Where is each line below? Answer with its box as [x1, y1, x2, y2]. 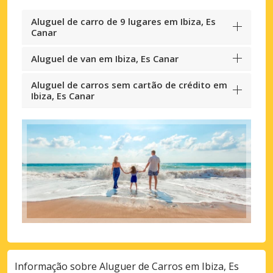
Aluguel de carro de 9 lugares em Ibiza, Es [31, 15, 216, 27]
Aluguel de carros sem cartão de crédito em [31, 78, 227, 91]
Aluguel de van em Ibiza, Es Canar [31, 52, 179, 65]
